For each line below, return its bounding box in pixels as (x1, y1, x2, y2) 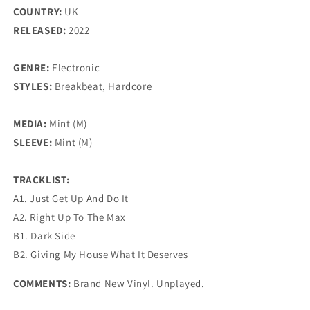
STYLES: (13, 80, 55, 93)
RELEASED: (13, 24, 69, 37)
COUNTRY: (13, 5, 65, 18)
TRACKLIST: (13, 173, 70, 186)
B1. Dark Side (13, 229, 75, 242)
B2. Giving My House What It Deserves (13, 248, 188, 261)
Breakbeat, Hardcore (54, 80, 152, 93)
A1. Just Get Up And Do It (13, 192, 129, 205)
